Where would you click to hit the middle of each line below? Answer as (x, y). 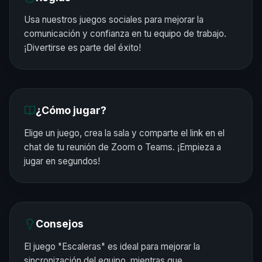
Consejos (60, 223)
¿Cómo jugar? (71, 111)
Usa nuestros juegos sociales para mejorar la (114, 20)
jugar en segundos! (62, 161)
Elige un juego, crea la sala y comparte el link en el (124, 133)
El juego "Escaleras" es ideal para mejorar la (112, 246)
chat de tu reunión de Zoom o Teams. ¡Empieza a (123, 147)
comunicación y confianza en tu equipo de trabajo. (125, 34)
